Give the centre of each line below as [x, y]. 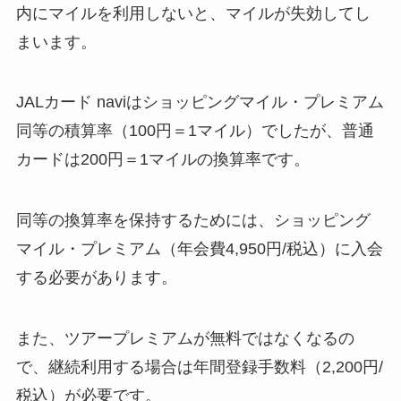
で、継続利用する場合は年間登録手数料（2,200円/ [199, 367]
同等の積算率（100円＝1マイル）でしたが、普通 [195, 131]
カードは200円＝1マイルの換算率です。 [162, 160]
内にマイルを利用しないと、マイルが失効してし [193, 13]
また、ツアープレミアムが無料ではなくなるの [185, 339]
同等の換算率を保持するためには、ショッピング [193, 221]
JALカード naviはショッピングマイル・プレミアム [200, 102]
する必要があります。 [96, 278]
